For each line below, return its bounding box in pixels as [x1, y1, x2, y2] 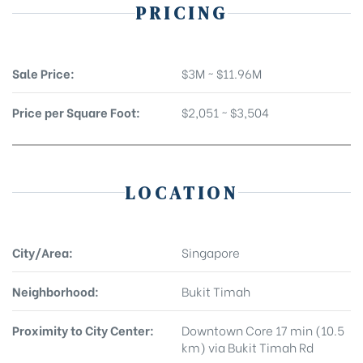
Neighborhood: [12, 282, 99, 300]
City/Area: [12, 243, 73, 261]
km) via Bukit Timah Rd [181, 338, 314, 356]
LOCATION [124, 180, 239, 205]
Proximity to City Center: [12, 321, 154, 339]
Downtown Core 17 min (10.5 [181, 321, 344, 339]
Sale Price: [12, 63, 75, 82]
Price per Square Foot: [12, 102, 140, 121]
